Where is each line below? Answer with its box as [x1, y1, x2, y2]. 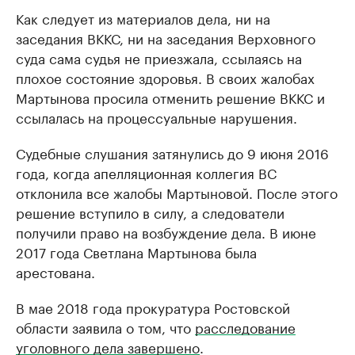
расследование [195, 316, 296, 337]
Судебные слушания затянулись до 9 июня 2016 [16, 142, 329, 162]
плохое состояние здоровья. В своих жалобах [16, 67, 315, 87]
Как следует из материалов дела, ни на [16, 7, 270, 28]
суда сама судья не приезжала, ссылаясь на [16, 47, 302, 67]
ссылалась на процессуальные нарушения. [16, 106, 297, 127]
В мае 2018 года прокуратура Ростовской [16, 296, 290, 317]
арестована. [16, 261, 95, 281]
